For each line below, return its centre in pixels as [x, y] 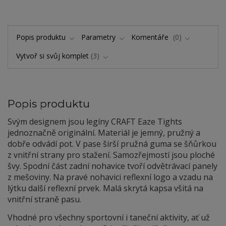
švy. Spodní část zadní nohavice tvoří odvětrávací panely [112, 166]
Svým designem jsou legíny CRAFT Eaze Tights [95, 121]
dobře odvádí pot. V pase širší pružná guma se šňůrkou [112, 144]
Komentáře [151, 37]
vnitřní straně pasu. [44, 199]
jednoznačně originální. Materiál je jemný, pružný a [104, 132]
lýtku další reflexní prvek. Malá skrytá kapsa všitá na [105, 188]
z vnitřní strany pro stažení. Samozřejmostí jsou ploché [111, 155]
